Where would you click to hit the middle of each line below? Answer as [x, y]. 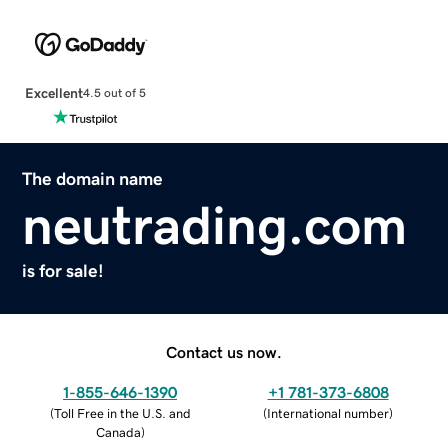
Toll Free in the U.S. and [122, 413]
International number [328, 413]
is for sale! [63, 270]
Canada [118, 432]
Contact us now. [224, 351]
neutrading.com [215, 224]
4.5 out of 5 [114, 93]
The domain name [93, 178]
